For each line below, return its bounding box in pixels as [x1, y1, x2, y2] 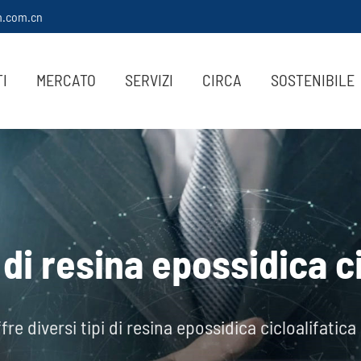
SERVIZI [124, 69, 173, 89]
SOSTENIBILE [270, 69, 355, 89]
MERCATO [35, 69, 96, 89]
